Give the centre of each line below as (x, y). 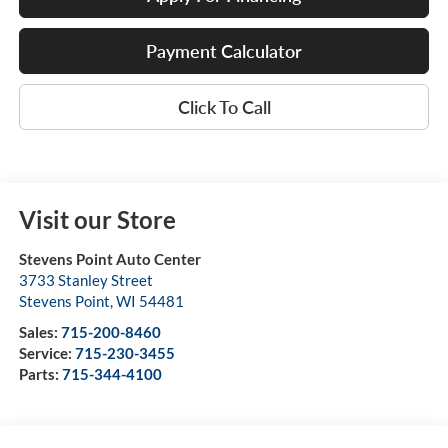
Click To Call (224, 107)
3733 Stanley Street (85, 280)
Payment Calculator (224, 51)
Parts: (40, 374)
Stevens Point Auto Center (109, 259)
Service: (46, 353)
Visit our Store (97, 220)
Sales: (39, 332)
